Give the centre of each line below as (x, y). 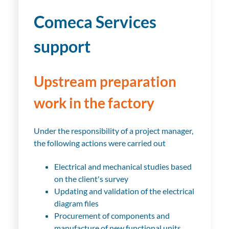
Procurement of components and (112, 216)
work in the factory (94, 102)
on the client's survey (91, 179)
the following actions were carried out (99, 143)
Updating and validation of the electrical (124, 191)
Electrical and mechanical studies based (123, 167)
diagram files (76, 203)
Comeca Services (95, 22)
